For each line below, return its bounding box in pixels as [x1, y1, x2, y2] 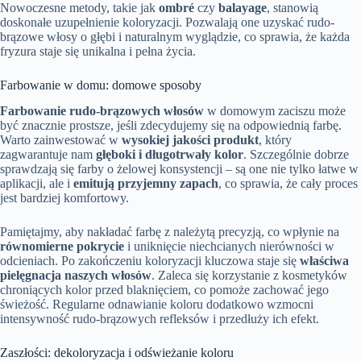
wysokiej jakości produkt [122, 133, 259, 147]
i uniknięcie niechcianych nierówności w [124, 239, 334, 254]
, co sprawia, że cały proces [218, 176, 358, 191]
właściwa [300, 254, 349, 268]
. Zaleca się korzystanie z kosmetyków [151, 268, 347, 283]
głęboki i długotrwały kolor [96, 147, 243, 162]
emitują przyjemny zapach [73, 176, 218, 191]
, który [259, 133, 292, 147]
